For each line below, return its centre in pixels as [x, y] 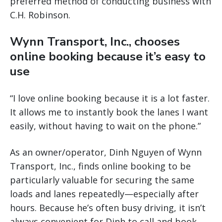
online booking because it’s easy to [108, 57]
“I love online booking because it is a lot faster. [110, 98]
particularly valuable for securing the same [102, 180]
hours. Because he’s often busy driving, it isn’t [108, 208]
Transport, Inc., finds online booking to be [100, 166]
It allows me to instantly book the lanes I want [109, 112]
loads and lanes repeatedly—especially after [104, 194]
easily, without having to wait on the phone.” [105, 126]
